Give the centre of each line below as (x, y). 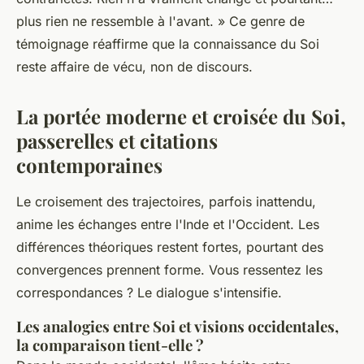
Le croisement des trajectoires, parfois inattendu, (166, 201)
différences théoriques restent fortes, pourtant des (170, 247)
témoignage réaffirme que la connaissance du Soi (168, 43)
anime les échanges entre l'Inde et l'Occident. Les (168, 224)
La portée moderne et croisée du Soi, (181, 116)
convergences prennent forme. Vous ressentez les (169, 269)
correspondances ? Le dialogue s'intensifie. (149, 292)
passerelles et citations (117, 140)
